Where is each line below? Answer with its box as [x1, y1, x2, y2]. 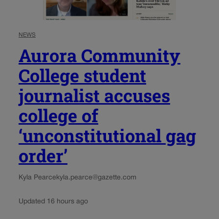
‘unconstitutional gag [19, 124, 196, 148]
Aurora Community [19, 44, 180, 67]
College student [19, 64, 146, 88]
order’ [19, 144, 67, 168]
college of [19, 104, 98, 128]
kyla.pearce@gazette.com [56, 175, 136, 181]
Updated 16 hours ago [19, 198, 88, 205]
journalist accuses [19, 84, 170, 108]
